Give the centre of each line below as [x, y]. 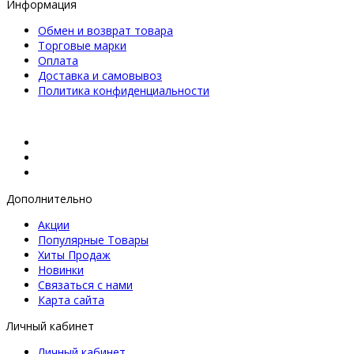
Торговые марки [82, 45]
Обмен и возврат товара [105, 30]
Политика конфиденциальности [124, 90]
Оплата [58, 60]
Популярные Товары [93, 240]
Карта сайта [71, 300]
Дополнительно [49, 199]
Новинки [61, 270]
